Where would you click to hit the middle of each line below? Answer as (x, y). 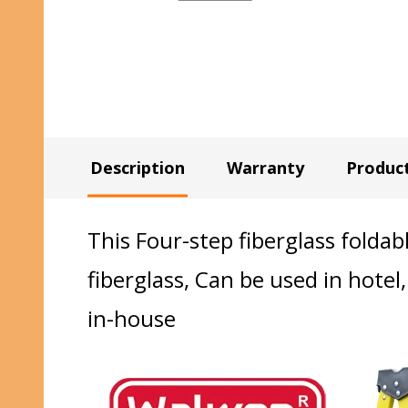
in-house (134, 318)
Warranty (265, 167)
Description (138, 167)
